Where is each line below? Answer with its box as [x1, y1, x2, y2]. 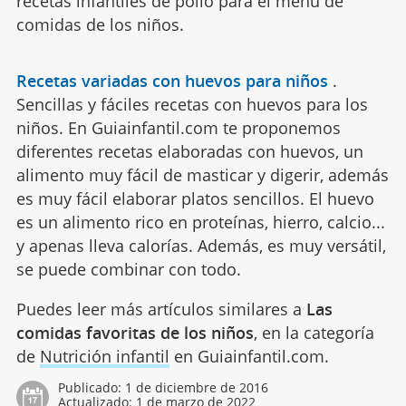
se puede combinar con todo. [15, 258, 241, 281]
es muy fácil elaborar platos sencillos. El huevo [15, 188, 374, 210]
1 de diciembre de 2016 [124, 379, 268, 397]
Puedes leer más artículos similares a [15, 298, 306, 321]
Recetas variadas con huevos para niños [15, 70, 328, 92]
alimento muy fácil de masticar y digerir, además [15, 164, 389, 187]
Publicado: [57, 379, 125, 397]
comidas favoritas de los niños [15, 322, 254, 344]
